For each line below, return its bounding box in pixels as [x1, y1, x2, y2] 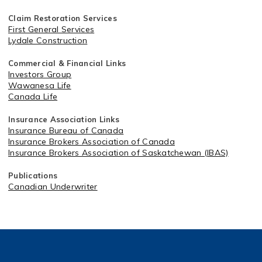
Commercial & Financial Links [8, 58, 126, 68]
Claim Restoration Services [8, 13, 117, 23]
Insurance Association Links [8, 115, 120, 124]
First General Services [8, 24, 95, 35]
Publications [8, 171, 58, 180]
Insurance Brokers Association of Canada [8, 136, 175, 147]
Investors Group [8, 69, 72, 80]
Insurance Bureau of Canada [8, 125, 124, 136]
